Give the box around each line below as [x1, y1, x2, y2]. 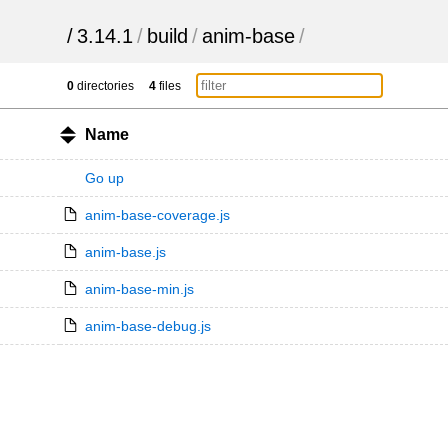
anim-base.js [84, 244, 166, 260]
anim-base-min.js [84, 281, 194, 297]
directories [74, 79, 135, 93]
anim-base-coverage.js [84, 207, 230, 223]
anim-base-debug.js [84, 318, 211, 334]
